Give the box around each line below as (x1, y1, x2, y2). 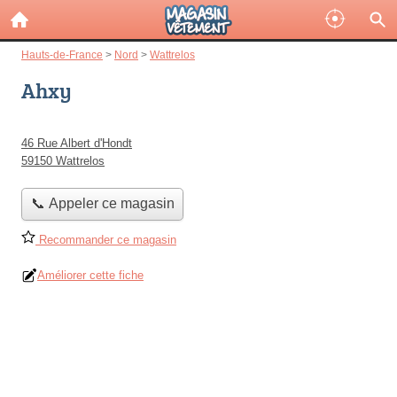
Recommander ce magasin (35, 232, 176, 246)
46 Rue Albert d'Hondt (21, 136, 132, 150)
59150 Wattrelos (21, 154, 105, 167)
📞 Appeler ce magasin (30, 196, 175, 212)
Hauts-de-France (21, 49, 103, 60)
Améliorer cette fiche (37, 268, 144, 282)
